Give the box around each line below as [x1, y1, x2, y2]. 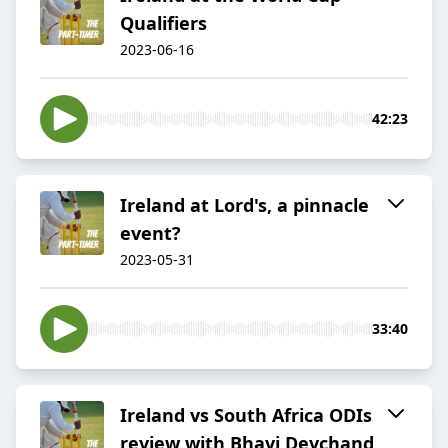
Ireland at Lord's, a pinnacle [120, 193, 369, 218]
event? [120, 221, 181, 246]
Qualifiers [120, 11, 207, 36]
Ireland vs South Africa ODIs [120, 403, 372, 428]
